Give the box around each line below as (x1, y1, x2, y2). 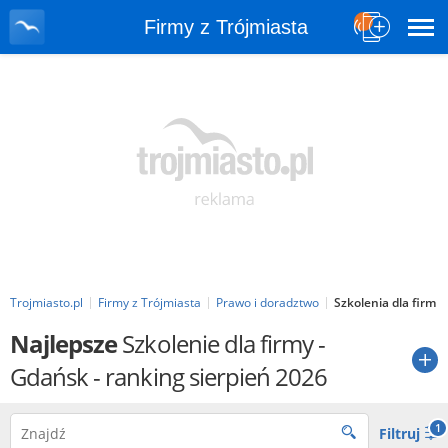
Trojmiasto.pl (10, 294, 83, 311)
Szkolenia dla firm (334, 294, 436, 311)
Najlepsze (10, 327, 123, 360)
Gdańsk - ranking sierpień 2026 (10, 360, 328, 393)
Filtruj (379, 424, 424, 443)
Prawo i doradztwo (216, 294, 319, 311)
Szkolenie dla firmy (122, 327, 314, 360)
